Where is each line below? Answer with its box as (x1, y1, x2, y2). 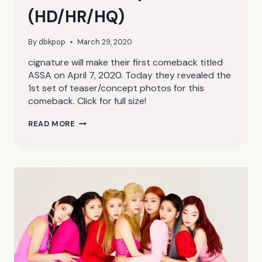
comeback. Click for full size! (28, 95, 146, 108)
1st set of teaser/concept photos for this (28, 82, 204, 95)
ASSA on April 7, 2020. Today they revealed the (28, 69, 231, 82)
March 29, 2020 (77, 37, 133, 47)
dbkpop (39, 37, 66, 47)
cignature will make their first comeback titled (28, 56, 223, 69)
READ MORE (28, 119, 75, 129)
